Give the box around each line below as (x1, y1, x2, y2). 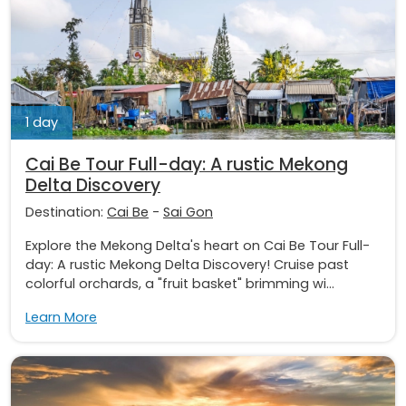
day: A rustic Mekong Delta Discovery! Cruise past (25, 256, 349, 275)
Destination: (25, 203, 107, 222)
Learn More (25, 308, 97, 327)
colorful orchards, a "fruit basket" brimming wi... (25, 275, 334, 294)
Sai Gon (163, 203, 213, 222)
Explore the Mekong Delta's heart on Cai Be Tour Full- (25, 237, 370, 256)
